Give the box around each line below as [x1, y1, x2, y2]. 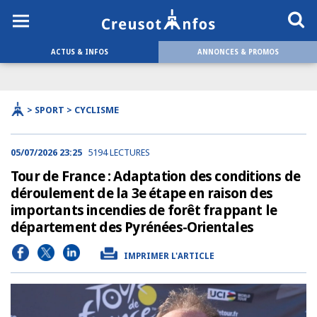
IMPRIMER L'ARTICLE [124, 251, 214, 261]
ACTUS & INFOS [50, 48, 108, 56]
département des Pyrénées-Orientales [11, 219, 254, 236]
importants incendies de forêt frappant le [11, 202, 277, 219]
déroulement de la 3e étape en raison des [11, 185, 273, 202]
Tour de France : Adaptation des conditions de [11, 168, 301, 185]
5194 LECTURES [88, 147, 150, 158]
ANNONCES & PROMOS [197, 48, 279, 56]
